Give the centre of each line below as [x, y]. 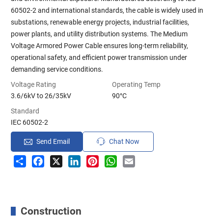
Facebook [59, 159]
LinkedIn [94, 159]
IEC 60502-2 [30, 122]
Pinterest [113, 159]
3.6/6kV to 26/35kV [41, 96]
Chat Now [124, 142]
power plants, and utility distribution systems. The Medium [99, 34]
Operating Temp [136, 84]
